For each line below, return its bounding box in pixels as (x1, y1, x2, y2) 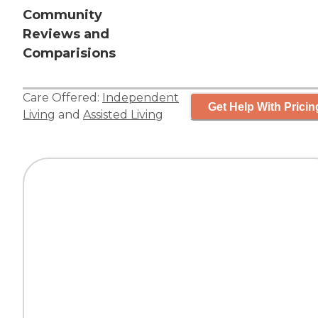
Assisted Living (83, 108, 163, 122)
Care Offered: (23, 91, 102, 105)
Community (23, 7, 102, 23)
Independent (102, 91, 179, 105)
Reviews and (23, 26, 109, 43)
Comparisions (23, 45, 116, 62)
